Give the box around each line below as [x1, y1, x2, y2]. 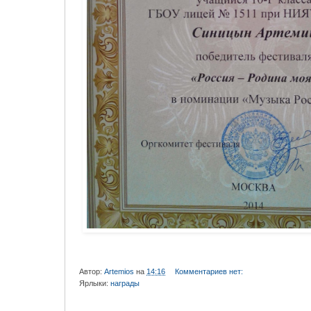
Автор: [79, 267, 104, 276]
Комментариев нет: [174, 267, 245, 276]
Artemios [104, 267, 134, 276]
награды [110, 278, 140, 287]
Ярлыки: [79, 278, 110, 287]
